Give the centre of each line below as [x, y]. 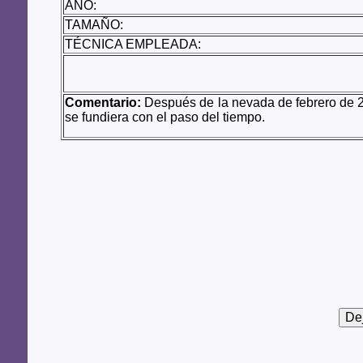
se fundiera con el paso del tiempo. [165, 117]
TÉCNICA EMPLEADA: [133, 44]
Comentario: [103, 102]
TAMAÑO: [94, 24]
